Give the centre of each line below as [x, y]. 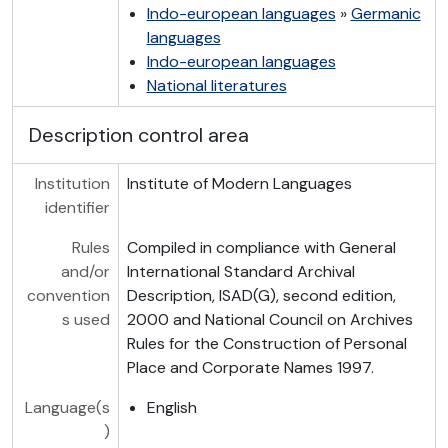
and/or [85, 272]
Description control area [139, 135]
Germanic [385, 14]
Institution [72, 184]
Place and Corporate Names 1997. [250, 368]
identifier [77, 208]
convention [68, 296]
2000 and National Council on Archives [269, 320]
